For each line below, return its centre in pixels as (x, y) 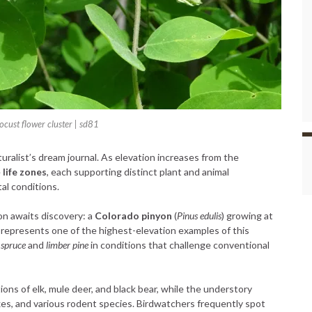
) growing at (247, 216)
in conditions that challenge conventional (179, 245)
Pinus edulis (199, 216)
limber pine (67, 245)
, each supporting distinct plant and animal (138, 172)
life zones (25, 172)
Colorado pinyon (133, 216)
